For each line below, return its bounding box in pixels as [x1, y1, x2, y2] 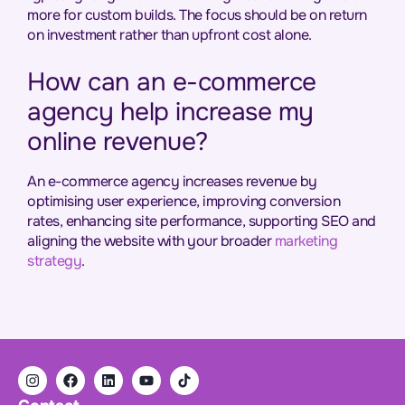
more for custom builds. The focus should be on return [27, 5, 367, 24]
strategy [27, 251, 81, 270]
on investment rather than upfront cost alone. [27, 25, 312, 44]
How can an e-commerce [27, 66, 316, 99]
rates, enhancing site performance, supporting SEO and [27, 212, 376, 231]
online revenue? [27, 126, 208, 158]
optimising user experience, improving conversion [27, 192, 340, 211]
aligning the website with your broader [27, 231, 275, 250]
